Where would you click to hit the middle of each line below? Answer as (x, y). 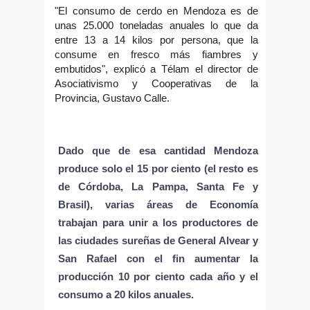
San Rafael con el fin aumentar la (158, 258)
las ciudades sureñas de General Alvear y (158, 240)
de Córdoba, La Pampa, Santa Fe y (158, 186)
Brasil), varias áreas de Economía (158, 204)
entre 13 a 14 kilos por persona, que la (156, 39)
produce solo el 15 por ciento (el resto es (158, 168)
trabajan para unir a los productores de (158, 222)
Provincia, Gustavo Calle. (112, 98)
